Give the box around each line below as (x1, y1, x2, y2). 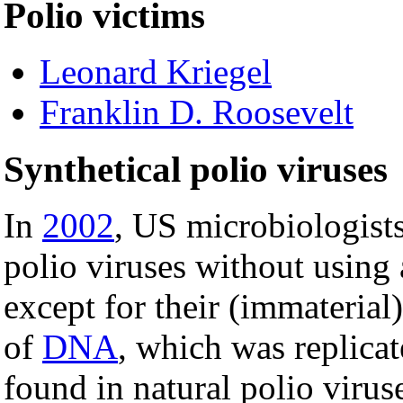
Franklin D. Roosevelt (40, 93, 354, 132)
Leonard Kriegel (40, 52, 272, 92)
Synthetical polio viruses (4, 148, 388, 191)
